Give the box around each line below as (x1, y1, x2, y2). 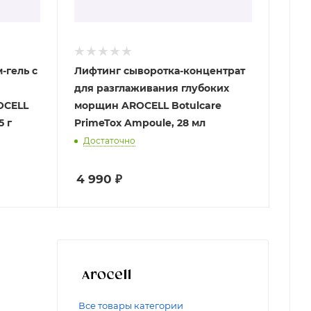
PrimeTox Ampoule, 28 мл (74, 116, 205, 129)
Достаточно (83, 135, 135, 146)
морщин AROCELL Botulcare (74, 99, 221, 112)
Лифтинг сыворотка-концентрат (74, 64, 245, 77)
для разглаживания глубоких (74, 81, 229, 94)
